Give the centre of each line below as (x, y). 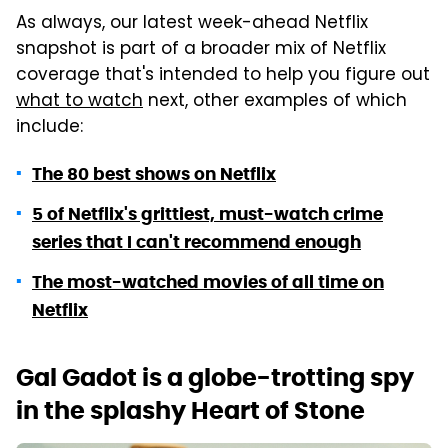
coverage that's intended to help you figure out (223, 75)
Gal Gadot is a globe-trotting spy (215, 377)
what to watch (79, 101)
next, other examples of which (275, 101)
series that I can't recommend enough (196, 241)
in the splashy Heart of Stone (190, 410)
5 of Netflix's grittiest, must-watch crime (207, 213)
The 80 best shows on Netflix (154, 173)
